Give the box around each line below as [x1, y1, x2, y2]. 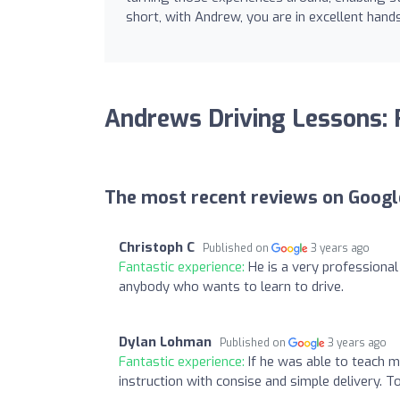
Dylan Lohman [119, 332, 212, 351]
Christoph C [119, 237, 195, 256]
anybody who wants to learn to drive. [119, 277, 344, 296]
